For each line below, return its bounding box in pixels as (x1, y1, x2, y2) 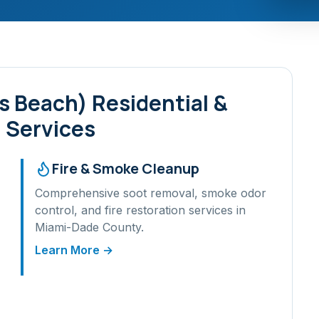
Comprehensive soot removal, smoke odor (35, 186, 267, 200)
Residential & (88, 88, 228, 117)
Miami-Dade (35, 220, 100, 234)
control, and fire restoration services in (35, 203, 246, 217)
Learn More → (35, 243, 114, 257)
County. (99, 220, 145, 234)
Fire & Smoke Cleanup (52, 159, 200, 178)
